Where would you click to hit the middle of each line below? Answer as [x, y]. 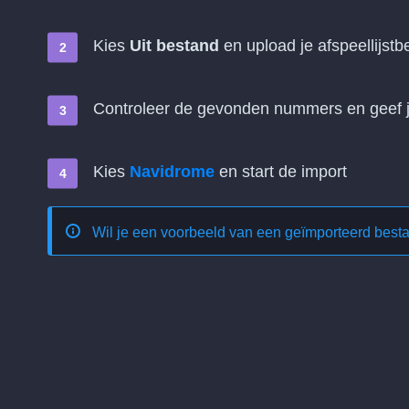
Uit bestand [174, 46]
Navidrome [172, 172]
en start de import [281, 172]
